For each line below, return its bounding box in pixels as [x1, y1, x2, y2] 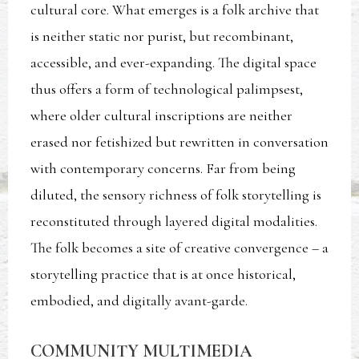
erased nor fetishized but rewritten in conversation [30, 132, 329, 151]
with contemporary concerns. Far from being [30, 159, 296, 177]
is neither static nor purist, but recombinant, [30, 26, 294, 45]
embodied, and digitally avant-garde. [30, 291, 248, 309]
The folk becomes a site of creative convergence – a [30, 238, 329, 256]
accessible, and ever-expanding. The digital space [30, 53, 317, 71]
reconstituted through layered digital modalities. [30, 212, 318, 230]
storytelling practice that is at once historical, [30, 264, 296, 283]
